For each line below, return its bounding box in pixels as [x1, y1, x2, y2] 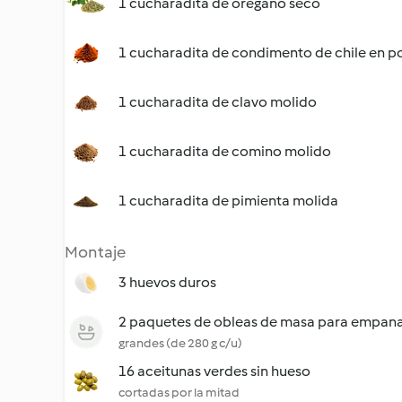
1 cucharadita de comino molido [118, 143, 331, 160]
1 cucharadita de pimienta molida [118, 192, 338, 209]
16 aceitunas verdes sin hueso [118, 363, 310, 380]
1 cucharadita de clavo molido [118, 93, 317, 110]
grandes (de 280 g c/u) [118, 336, 242, 351]
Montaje [65, 242, 126, 262]
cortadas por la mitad [118, 385, 240, 400]
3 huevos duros [118, 274, 216, 291]
